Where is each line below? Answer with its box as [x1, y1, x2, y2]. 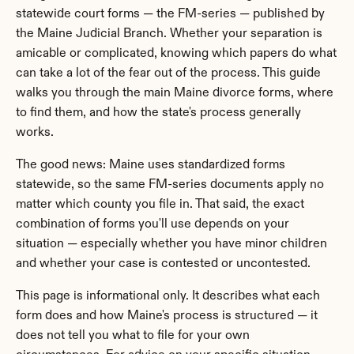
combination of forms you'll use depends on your [16, 218, 289, 231]
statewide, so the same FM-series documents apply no [16, 179, 324, 191]
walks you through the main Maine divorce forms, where [16, 87, 333, 100]
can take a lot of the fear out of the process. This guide [16, 67, 321, 80]
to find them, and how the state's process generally [16, 107, 301, 119]
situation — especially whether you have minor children [16, 238, 327, 250]
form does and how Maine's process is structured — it [16, 310, 318, 322]
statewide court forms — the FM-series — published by [16, 8, 325, 21]
